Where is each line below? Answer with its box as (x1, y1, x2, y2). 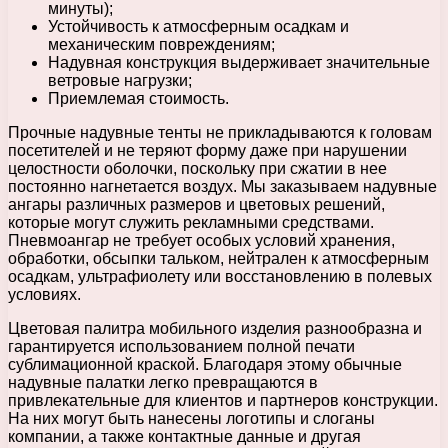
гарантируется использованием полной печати (8, 337, 355, 355)
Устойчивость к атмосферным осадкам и (48, 17, 349, 35)
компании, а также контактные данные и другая (8, 427, 361, 445)
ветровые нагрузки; (48, 71, 192, 89)
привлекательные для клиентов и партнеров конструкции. (8, 391, 438, 409)
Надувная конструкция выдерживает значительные (48, 53, 430, 71)
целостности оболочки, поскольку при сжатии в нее (8, 159, 387, 177)
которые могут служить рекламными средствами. (8, 213, 374, 231)
